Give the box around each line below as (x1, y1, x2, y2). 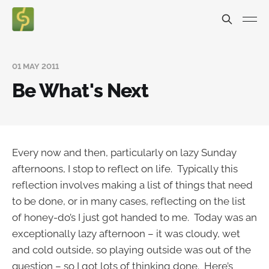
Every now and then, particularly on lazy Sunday (12, 147, 237, 159)
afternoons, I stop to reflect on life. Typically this (12, 163, 238, 175)
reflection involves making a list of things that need (12, 179, 253, 191)
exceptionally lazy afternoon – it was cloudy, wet (12, 228, 240, 240)
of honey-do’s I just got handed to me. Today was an (12, 211, 257, 223)
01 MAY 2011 (12, 62, 59, 71)
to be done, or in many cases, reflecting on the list (12, 195, 246, 207)
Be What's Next (12, 79, 149, 101)
